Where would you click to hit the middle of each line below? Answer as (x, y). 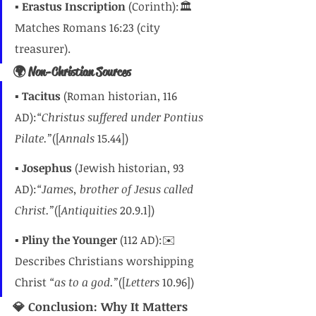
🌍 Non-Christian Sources (72, 72)
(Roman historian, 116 (120, 96)
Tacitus (41, 96)
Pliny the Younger (69, 240)
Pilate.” (34, 138)
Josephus (47, 168)
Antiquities (89, 210)
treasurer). (43, 49)
